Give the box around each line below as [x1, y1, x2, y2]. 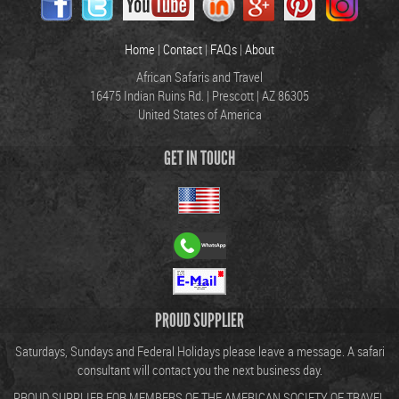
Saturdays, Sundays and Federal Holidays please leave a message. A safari [14, 342, 385, 361]
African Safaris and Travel [136, 68, 263, 86]
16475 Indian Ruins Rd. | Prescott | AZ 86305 [90, 86, 309, 105]
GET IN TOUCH [164, 146, 235, 171]
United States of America [137, 105, 262, 124]
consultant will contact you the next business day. [77, 361, 322, 379]
